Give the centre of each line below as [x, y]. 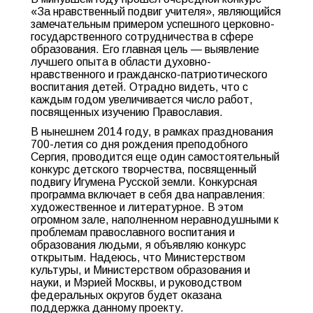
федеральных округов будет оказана [126, 295]
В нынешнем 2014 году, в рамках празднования [152, 132]
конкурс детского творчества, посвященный [144, 169]
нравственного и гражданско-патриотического [149, 74]
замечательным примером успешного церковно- [153, 24]
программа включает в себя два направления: [148, 195]
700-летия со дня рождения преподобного [139, 144]
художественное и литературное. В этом [137, 207]
